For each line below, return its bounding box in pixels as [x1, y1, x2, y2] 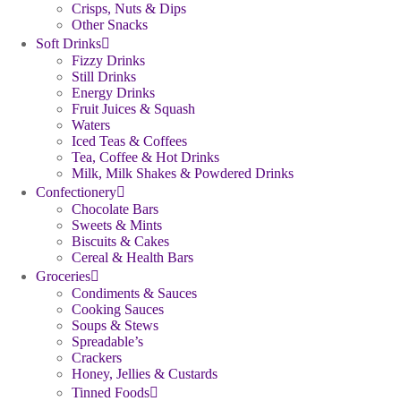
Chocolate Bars [72, 201, 158, 217]
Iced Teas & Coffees [72, 133, 187, 149]
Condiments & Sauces [72, 286, 197, 301]
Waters [72, 117, 110, 132]
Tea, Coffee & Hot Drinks [72, 149, 219, 165]
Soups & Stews [72, 318, 158, 333]
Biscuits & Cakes [72, 234, 169, 249]
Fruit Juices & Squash [72, 101, 195, 116]
